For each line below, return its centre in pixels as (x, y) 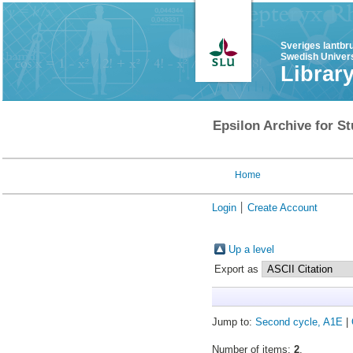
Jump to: (233, 322)
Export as (238, 269)
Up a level (251, 249)
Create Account (282, 208)
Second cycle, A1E (299, 322)
